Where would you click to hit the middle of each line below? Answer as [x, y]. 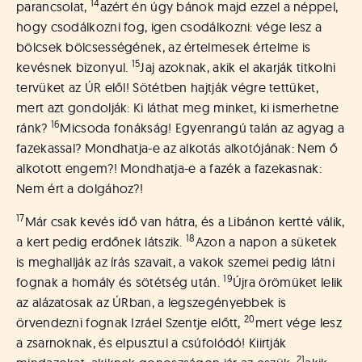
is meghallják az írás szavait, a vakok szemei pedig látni [176, 262]
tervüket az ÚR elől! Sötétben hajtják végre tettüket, [167, 87]
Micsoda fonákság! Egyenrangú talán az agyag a [202, 128]
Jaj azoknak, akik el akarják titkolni [238, 67]
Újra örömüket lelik [288, 282]
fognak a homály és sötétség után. [120, 282]
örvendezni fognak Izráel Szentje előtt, [130, 322]
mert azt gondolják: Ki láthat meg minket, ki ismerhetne [178, 107]
